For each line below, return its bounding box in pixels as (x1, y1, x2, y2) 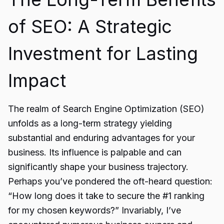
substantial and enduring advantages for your (8, 132, 195, 143)
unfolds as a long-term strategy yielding (8, 118, 172, 128)
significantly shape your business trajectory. (8, 161, 188, 172)
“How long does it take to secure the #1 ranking (8, 190, 204, 201)
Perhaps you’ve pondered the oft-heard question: (8, 176, 212, 186)
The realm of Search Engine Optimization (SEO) (8, 103, 204, 114)
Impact (8, 69, 66, 91)
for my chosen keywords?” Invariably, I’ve (8, 205, 181, 215)
